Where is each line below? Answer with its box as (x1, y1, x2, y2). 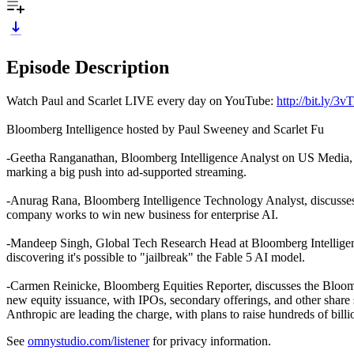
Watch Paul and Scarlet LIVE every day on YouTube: (6, 93, 277, 107)
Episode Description (6, 56, 169, 77)
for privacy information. (149, 333, 271, 348)
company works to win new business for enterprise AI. (6, 207, 278, 221)
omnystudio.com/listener (28, 333, 149, 348)
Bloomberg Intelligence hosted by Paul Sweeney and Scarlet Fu (6, 122, 324, 136)
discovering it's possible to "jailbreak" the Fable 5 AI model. (6, 250, 305, 264)
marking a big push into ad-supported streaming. (6, 164, 247, 179)
